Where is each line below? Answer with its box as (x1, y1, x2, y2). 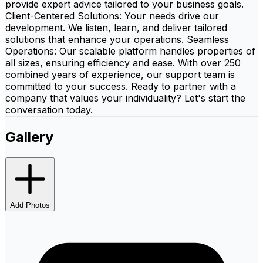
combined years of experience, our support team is (5, 68, 235, 80)
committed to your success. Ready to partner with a (5, 80, 236, 92)
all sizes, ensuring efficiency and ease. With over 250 (5, 56, 241, 69)
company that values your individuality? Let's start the (5, 92, 245, 104)
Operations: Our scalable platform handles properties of (5, 45, 255, 57)
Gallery (5, 128, 53, 146)
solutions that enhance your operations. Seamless (5, 33, 229, 45)
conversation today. (5, 103, 93, 116)
